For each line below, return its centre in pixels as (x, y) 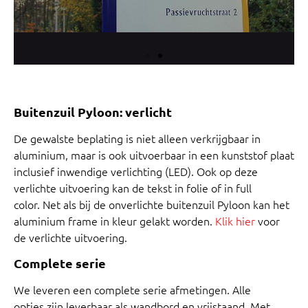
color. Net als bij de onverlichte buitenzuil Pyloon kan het (152, 205)
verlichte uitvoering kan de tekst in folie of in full (133, 188)
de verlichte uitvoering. (70, 238)
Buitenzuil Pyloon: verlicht (93, 112)
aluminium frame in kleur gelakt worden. (114, 221)
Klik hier (235, 221)
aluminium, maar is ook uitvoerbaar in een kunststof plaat (154, 155)
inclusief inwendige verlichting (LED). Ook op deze (136, 172)
